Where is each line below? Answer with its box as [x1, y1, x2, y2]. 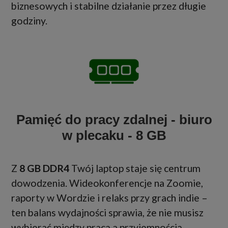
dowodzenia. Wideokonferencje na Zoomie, [11, 177, 203, 189]
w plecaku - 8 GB [62, 127, 166, 143]
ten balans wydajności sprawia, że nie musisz [11, 206, 204, 218]
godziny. [11, 14, 47, 26]
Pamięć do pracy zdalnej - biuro [16, 111, 212, 127]
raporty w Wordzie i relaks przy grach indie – [11, 191, 208, 204]
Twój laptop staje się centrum [69, 162, 201, 174]
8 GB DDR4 [19, 162, 69, 174]
